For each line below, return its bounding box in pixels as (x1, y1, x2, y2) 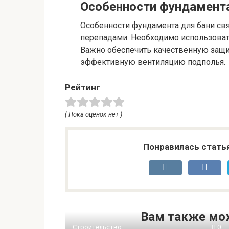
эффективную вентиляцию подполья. (80, 57, 225, 67)
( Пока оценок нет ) (65, 110, 122, 118)
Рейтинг (65, 82, 100, 93)
